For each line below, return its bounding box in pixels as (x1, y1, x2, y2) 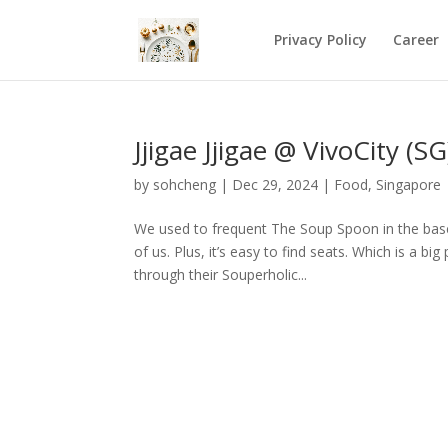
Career (392, 30, 439, 49)
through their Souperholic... (134, 265, 308, 284)
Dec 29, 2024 (232, 175, 319, 194)
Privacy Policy (273, 30, 367, 49)
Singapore (376, 175, 442, 194)
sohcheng (153, 175, 217, 194)
